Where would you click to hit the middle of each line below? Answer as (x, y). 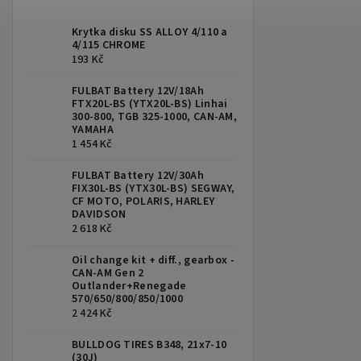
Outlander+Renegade (129, 286)
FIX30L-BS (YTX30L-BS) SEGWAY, (154, 189)
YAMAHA (93, 130)
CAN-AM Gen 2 (108, 274)
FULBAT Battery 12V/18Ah (138, 91)
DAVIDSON (99, 215)
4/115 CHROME (109, 46)
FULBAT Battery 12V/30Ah (138, 176)
